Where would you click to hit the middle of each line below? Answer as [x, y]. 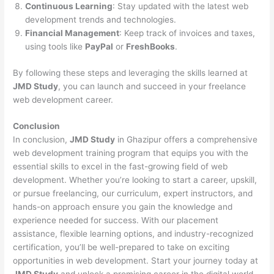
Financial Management [72, 33]
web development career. [63, 99]
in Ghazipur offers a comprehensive [187, 140]
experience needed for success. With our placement [116, 220]
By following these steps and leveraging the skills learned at [131, 72]
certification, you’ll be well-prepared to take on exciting [121, 247]
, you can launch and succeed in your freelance [152, 86]
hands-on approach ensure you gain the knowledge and [123, 207]
